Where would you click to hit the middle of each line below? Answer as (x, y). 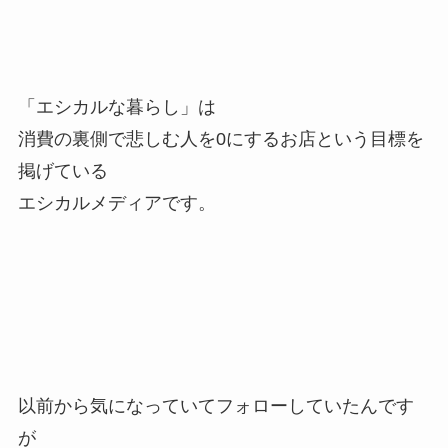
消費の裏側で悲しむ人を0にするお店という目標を (220, 138)
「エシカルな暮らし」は (116, 106)
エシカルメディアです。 (116, 202)
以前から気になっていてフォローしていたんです (215, 406)
